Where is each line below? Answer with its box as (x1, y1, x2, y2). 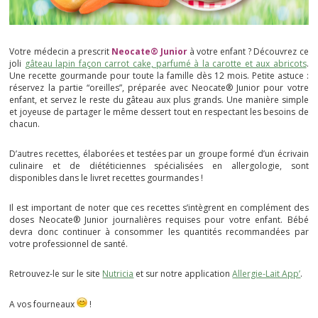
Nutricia (102, 268, 134, 280)
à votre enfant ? (187, 45, 254, 58)
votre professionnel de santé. (9, 238, 128, 251)
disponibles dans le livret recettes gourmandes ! (9, 172, 204, 185)
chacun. (9, 118, 40, 131)
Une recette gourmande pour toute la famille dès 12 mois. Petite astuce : (9, 70, 309, 82)
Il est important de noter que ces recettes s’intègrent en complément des (9, 202, 309, 214)
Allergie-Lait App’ (232, 268, 301, 280)
